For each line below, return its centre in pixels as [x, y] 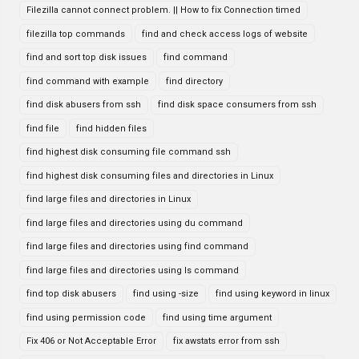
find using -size [166, 294]
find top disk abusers [71, 294]
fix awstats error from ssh [226, 341]
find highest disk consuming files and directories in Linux [150, 175]
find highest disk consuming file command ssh [129, 152]
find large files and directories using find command [137, 246]
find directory [194, 81]
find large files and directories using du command [135, 223]
